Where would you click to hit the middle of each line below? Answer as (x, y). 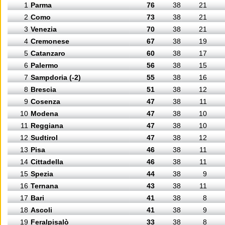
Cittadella (47, 162)
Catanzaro (48, 53)
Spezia (42, 174)
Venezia (44, 29)
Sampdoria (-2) (56, 77)
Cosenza (45, 101)
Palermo (44, 65)
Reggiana (47, 126)
